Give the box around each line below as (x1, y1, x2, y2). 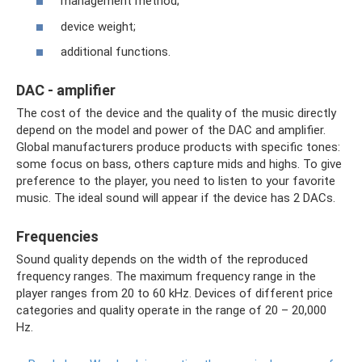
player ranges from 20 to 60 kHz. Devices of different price (16, 286, 333, 301)
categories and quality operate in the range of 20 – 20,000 (16, 303, 326, 318)
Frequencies (16, 228, 99, 246)
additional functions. (61, 44, 170, 60)
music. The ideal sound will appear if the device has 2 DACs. (16, 191, 335, 206)
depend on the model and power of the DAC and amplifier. (16, 123, 326, 138)
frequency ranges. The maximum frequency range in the (16, 269, 316, 284)
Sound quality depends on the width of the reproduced (16, 252, 308, 267)
